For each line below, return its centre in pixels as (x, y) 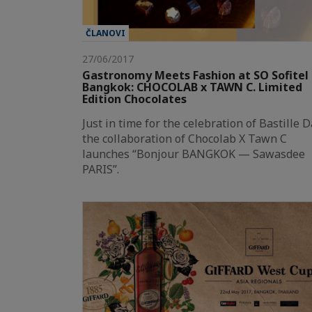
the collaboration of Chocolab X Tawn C (185, 138)
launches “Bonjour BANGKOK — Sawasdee (194, 154)
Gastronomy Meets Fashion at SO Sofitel (195, 75)
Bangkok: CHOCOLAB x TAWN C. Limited (192, 87)
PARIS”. (101, 169)
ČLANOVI (106, 33)
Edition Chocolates (134, 99)
